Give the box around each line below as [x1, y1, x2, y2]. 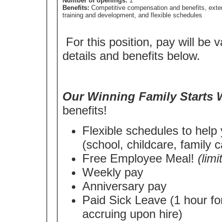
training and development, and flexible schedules [62, 11, 202, 19]
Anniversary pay [82, 179, 166, 193]
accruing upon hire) [82, 207, 182, 221]
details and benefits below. [62, 49, 200, 62]
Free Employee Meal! [82, 152, 198, 165]
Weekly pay [82, 166, 143, 179]
